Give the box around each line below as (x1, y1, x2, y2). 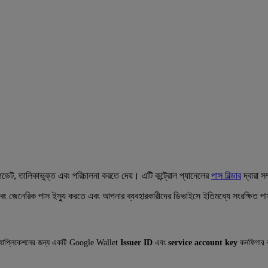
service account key (168, 237, 237, 247)
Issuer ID (120, 237, 153, 247)
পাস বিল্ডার (211, 170, 241, 181)
